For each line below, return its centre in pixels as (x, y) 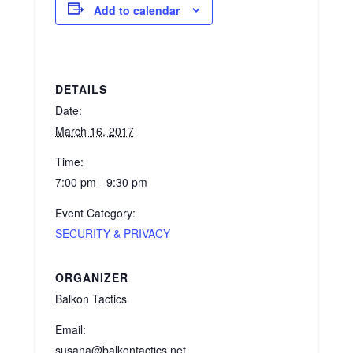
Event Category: (95, 213)
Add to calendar (136, 10)
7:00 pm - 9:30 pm (101, 182)
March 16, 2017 (94, 131)
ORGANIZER (91, 278)
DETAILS (81, 89)
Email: (70, 330)
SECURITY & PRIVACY (112, 234)
